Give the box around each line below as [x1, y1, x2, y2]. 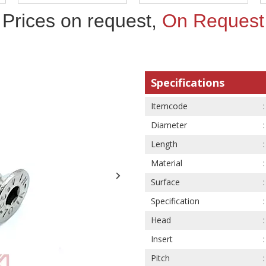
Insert [151, 233, 173, 245]
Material [151, 157, 182, 169]
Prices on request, [2, 10, 162, 31]
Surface [151, 176, 180, 188]
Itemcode [151, 100, 188, 112]
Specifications [151, 75, 224, 90]
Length [151, 138, 178, 150]
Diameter [151, 119, 187, 131]
